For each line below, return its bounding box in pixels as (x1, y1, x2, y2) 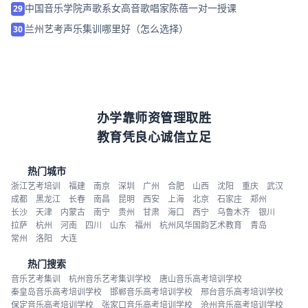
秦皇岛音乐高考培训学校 (11, 285, 102, 298)
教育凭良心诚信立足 (96, 128, 212, 145)
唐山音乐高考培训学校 (159, 272, 242, 285)
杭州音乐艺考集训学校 (69, 272, 151, 285)
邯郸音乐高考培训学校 (110, 285, 192, 298)
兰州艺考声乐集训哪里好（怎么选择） (25, 21, 188, 35)
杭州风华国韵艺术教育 (159, 219, 242, 231)
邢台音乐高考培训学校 (201, 285, 283, 298)
